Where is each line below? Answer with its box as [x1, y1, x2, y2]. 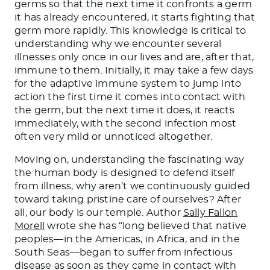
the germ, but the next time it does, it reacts [14, 105, 234, 115]
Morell [14, 221, 45, 231]
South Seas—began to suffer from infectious [14, 247, 233, 257]
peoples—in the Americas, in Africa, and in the [14, 234, 240, 244]
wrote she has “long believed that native [45, 221, 247, 231]
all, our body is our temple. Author [14, 207, 183, 218]
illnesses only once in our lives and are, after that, [14, 52, 254, 62]
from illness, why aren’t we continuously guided [14, 181, 251, 191]
